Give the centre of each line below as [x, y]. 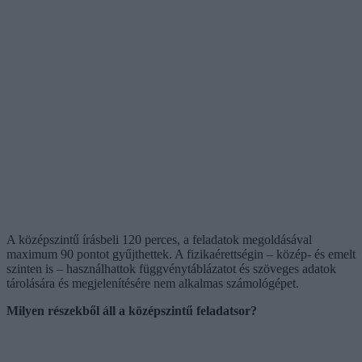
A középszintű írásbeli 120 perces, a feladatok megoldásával [159, 239]
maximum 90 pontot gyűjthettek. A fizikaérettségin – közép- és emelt [181, 254]
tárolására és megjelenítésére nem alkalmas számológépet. [153, 283]
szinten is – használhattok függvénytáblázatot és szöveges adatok [171, 268]
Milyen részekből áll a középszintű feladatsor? [132, 310]
